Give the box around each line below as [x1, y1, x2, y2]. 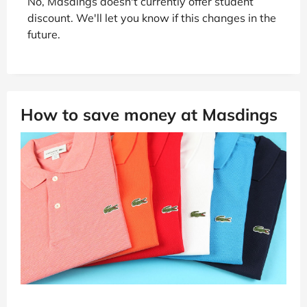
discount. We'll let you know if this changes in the [27, 10, 276, 25]
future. [27, 27, 60, 41]
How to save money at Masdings [21, 103, 278, 125]
